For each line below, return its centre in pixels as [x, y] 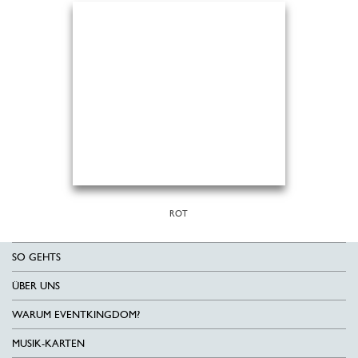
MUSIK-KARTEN [48, 343]
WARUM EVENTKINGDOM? [76, 314]
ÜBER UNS [36, 286]
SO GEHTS [36, 257]
